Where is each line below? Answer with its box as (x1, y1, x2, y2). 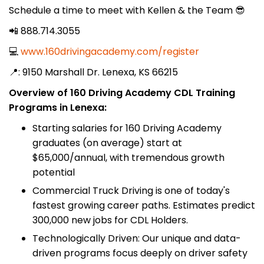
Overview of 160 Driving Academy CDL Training (9, 85, 235, 100)
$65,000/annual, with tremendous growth (32, 150, 225, 164)
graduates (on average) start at (32, 136, 182, 150)
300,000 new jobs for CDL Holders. (32, 213, 188, 227)
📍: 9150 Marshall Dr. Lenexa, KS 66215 (9, 65, 178, 79)
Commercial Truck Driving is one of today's (32, 183, 230, 197)
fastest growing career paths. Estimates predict (32, 198, 255, 212)
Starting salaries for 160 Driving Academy (32, 121, 222, 135)
